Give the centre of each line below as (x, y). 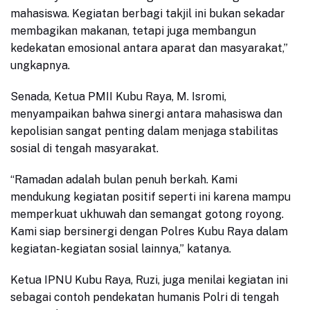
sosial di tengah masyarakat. (84, 149)
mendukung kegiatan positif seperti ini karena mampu (151, 197)
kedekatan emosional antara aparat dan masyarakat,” (149, 48)
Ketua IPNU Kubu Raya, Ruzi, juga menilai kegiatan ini (149, 280)
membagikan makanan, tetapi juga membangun (133, 31)
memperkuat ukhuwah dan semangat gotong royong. (147, 215)
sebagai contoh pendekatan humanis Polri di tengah (145, 298)
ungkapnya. (40, 66)
